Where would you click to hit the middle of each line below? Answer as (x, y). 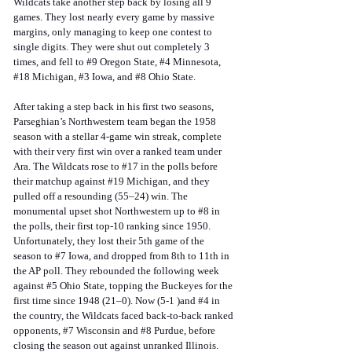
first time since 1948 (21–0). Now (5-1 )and (106, 301)
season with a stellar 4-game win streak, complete (119, 137)
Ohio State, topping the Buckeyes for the (146, 286)
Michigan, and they (168, 181)
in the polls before (179, 167)
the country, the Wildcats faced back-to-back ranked (125, 316)
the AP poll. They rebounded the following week (117, 271)
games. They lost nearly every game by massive (115, 17)
